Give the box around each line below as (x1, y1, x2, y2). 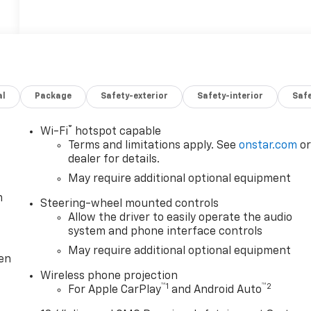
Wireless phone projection (40, 271, 178, 283)
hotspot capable (72, 126, 162, 138)
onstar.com (239, 140, 298, 152)
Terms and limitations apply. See (68, 140, 239, 152)
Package (35, 92, 72, 101)
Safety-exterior (101, 92, 169, 101)
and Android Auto (169, 285, 262, 296)
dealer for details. (68, 154, 160, 166)
